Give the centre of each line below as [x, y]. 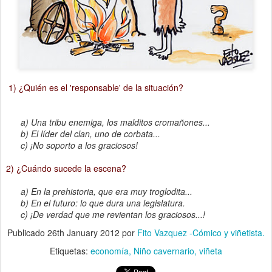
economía [110, 250]
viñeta [211, 250]
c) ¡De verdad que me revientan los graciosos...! [106, 214]
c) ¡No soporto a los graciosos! [72, 145]
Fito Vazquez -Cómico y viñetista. [201, 232]
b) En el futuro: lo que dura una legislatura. [96, 202]
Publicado [27, 232]
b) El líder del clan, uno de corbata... [83, 133]
